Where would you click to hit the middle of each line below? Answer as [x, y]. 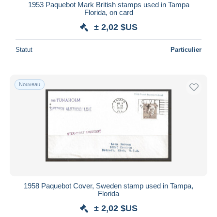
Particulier [186, 49]
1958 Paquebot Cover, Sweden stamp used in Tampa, [108, 186]
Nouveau [30, 84]
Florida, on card [108, 12]
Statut [24, 49]
